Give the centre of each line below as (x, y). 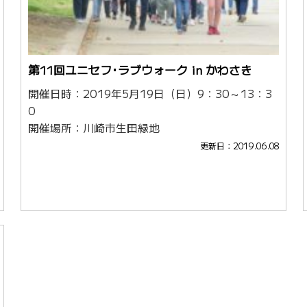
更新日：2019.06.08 (239, 146)
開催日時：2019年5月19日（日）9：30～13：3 (150, 94)
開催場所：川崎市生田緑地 (94, 128)
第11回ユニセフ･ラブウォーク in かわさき (140, 70)
